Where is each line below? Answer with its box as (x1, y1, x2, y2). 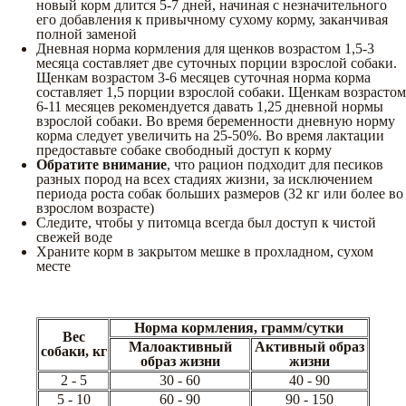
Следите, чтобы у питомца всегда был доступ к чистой (36, 214, 376, 230)
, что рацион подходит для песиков (167, 156, 383, 172)
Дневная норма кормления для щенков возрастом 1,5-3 (36, 40, 374, 56)
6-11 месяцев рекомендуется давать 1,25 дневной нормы (36, 98, 383, 114)
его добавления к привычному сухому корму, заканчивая (36, 11, 388, 27)
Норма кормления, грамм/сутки (134, 319, 343, 335)
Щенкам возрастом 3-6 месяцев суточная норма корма (36, 69, 371, 85)
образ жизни (140, 353, 220, 369)
